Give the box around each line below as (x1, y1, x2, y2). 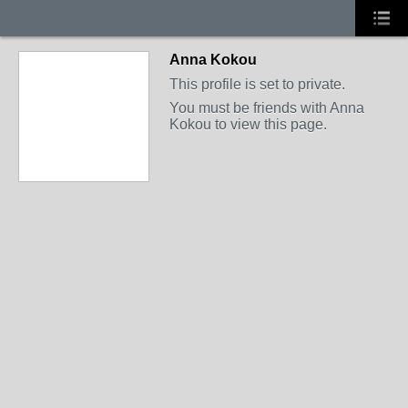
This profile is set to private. (169, 76, 345, 92)
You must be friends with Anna (169, 100, 364, 116)
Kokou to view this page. (169, 117, 327, 132)
